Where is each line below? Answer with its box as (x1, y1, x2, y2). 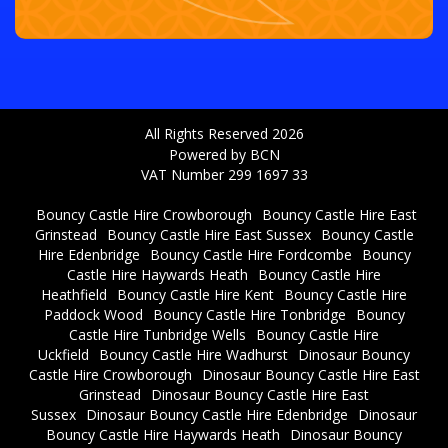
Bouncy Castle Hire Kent (117, 284, 274, 304)
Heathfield (41, 284, 107, 304)
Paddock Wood (43, 304, 143, 324)
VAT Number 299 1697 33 (140, 164, 308, 184)
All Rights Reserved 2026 (144, 123, 304, 143)
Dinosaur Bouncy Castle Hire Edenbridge (86, 404, 348, 424)
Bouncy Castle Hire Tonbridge (152, 304, 346, 324)
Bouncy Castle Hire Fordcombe (149, 244, 352, 264)
